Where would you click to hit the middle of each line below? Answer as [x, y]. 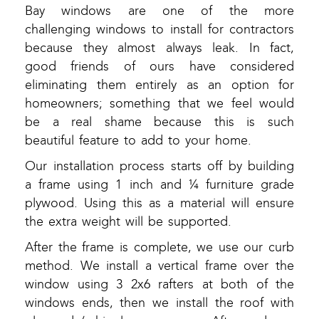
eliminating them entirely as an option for [159, 85]
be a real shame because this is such [159, 122]
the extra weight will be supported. [128, 222]
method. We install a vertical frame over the [159, 266]
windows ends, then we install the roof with [159, 303]
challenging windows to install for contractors [159, 30]
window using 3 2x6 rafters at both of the [159, 285]
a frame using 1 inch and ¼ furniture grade [159, 185]
